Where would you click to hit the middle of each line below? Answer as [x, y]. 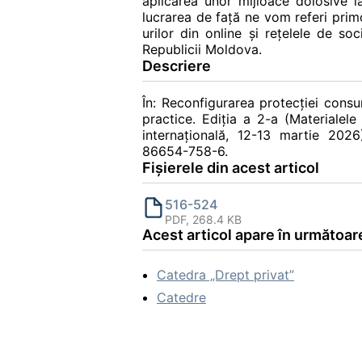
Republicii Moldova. [202, 49]
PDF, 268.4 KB [203, 219]
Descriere [177, 66]
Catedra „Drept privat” [225, 275]
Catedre [181, 297]
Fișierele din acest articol [231, 168]
